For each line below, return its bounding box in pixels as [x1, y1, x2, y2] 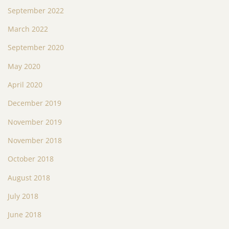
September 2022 [8, 5, 64, 15]
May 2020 [8, 61, 40, 71]
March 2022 [8, 24, 48, 34]
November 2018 [8, 135, 62, 145]
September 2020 [8, 42, 64, 53]
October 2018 [8, 154, 54, 164]
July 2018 [8, 191, 38, 201]
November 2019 [8, 117, 62, 127]
